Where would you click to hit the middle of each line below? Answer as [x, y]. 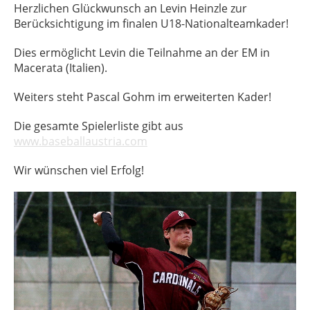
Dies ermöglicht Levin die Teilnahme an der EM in [142, 53]
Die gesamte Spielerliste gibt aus [99, 126]
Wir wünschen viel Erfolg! [79, 170]
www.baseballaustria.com [81, 141]
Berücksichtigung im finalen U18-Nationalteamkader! [151, 24]
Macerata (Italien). [61, 68]
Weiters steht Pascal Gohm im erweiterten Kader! [143, 97]
